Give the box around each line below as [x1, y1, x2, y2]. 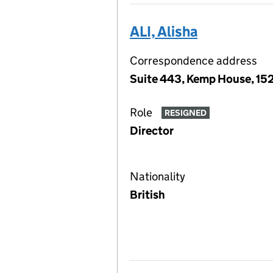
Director [130, 124, 174, 138]
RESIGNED [164, 107, 207, 119]
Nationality [130, 169, 185, 183]
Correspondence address [130, 54, 257, 68]
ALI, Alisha [130, 23, 197, 40]
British [130, 188, 165, 202]
